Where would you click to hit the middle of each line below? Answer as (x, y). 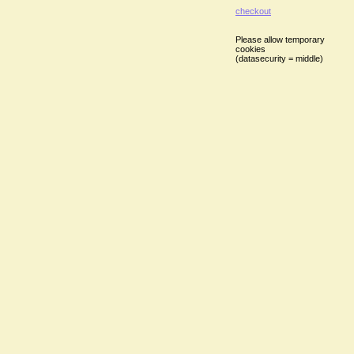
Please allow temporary (280, 40)
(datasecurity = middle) (279, 58)
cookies (250, 49)
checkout (253, 11)
